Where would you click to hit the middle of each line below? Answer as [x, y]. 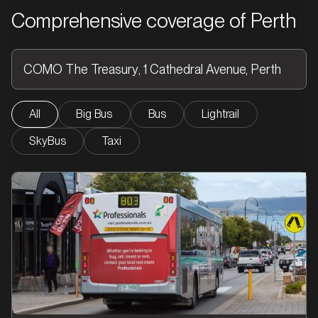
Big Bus [94, 114]
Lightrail [221, 114]
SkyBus [48, 141]
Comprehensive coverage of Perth [154, 21]
